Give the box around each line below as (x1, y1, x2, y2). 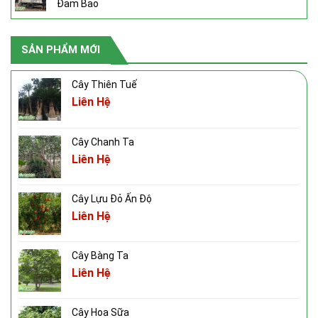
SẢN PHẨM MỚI (21, 43, 100, 56)
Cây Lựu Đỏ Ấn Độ (72, 192, 152, 204)
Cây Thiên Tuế (72, 78, 137, 90)
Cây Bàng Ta (72, 249, 128, 261)
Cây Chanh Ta (72, 136, 134, 148)
